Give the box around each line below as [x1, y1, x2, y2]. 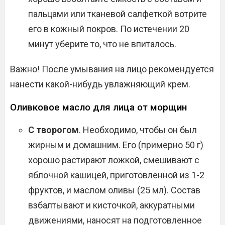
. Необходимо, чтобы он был [79, 125, 197, 135]
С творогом [28, 125, 79, 135]
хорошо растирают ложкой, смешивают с [28, 155, 199, 165]
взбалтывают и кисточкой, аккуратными [28, 200, 195, 210]
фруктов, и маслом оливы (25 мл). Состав [28, 185, 200, 195]
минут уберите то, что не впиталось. [28, 39, 176, 49]
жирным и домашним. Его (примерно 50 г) [28, 140, 203, 150]
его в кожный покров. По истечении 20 [28, 24, 189, 34]
